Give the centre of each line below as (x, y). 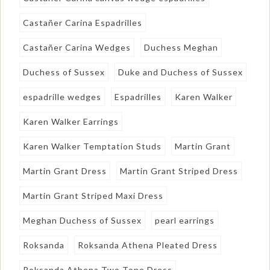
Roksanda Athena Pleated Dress (148, 245)
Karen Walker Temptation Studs (93, 146)
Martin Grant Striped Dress (179, 171)
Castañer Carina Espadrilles (83, 22)
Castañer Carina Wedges (77, 47)
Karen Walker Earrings (71, 121)
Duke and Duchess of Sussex (181, 72)
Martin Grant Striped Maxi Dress (93, 195)
